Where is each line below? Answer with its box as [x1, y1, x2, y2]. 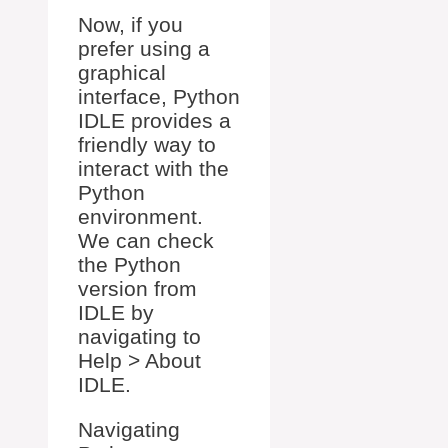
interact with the [78, 157, 229, 180]
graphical [78, 61, 166, 84]
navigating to [78, 325, 201, 348]
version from [78, 277, 197, 300]
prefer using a [78, 37, 210, 60]
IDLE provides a [78, 109, 231, 132]
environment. [78, 205, 203, 228]
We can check [78, 229, 214, 252]
